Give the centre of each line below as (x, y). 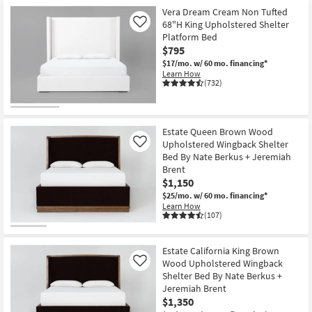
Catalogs (42, 186)
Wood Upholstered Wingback (223, 264)
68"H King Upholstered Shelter (226, 24)
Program (43, 157)
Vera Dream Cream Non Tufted (225, 11)
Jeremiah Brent (194, 289)
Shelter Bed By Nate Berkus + (222, 276)
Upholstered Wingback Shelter (225, 144)
